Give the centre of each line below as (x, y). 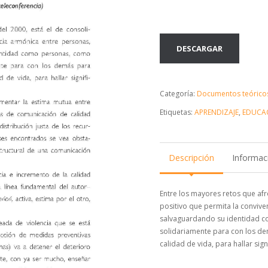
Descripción (191, 158)
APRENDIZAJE (217, 112)
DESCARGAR (200, 48)
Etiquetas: (177, 112)
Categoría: (179, 94)
